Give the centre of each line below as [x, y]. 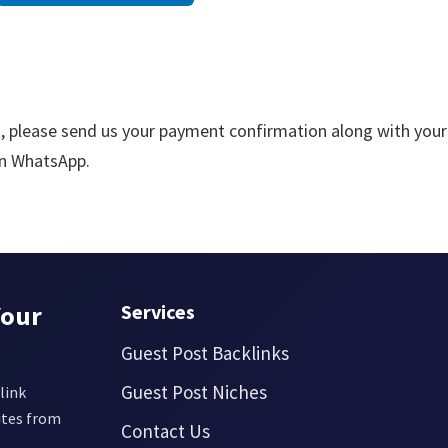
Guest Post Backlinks [205, 353]
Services [158, 311]
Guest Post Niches [194, 392]
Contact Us [166, 431]
